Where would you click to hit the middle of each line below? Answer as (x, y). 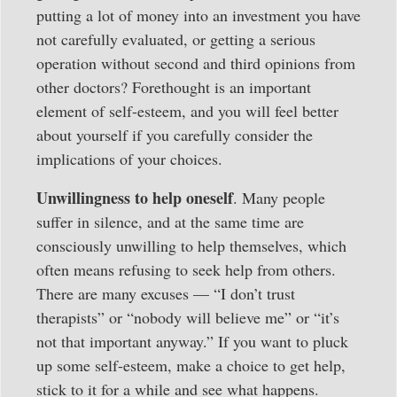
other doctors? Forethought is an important (174, 87)
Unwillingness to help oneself (135, 197)
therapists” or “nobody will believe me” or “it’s (188, 317)
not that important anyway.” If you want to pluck (192, 341)
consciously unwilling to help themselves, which (191, 245)
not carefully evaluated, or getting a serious (176, 39)
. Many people (279, 197)
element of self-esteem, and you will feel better (187, 111)
